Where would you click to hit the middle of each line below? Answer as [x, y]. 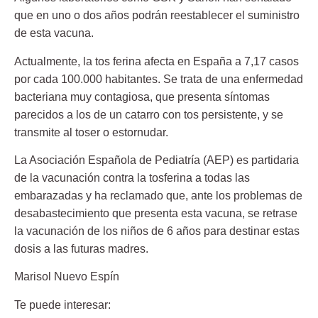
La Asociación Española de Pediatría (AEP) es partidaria [157, 160]
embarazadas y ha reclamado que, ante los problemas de [158, 196]
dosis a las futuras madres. [81, 249]
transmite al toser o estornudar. [91, 132]
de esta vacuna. [54, 33]
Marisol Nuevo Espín [67, 277]
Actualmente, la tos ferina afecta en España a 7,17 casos [157, 61]
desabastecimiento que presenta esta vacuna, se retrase [156, 214]
